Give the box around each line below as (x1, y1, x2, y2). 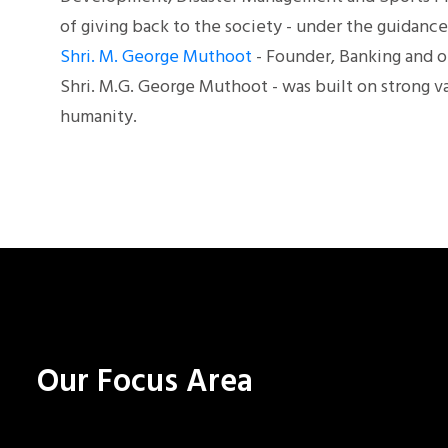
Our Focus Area (37, 357, 253, 409)
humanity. (60, 103, 137, 133)
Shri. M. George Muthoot (60, 43, 252, 73)
